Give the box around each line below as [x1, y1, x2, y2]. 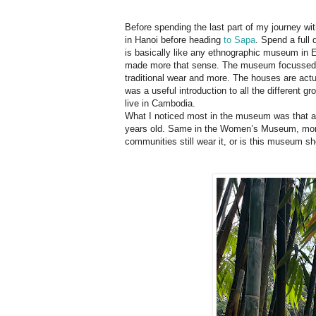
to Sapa [224, 34, 255, 45]
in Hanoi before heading [125, 34, 224, 45]
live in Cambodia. [125, 97, 198, 109]
